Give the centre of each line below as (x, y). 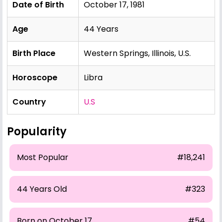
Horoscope (35, 77)
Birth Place (34, 53)
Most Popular (43, 157)
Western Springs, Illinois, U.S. (137, 53)
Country (29, 102)
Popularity (37, 131)
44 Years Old (42, 189)
